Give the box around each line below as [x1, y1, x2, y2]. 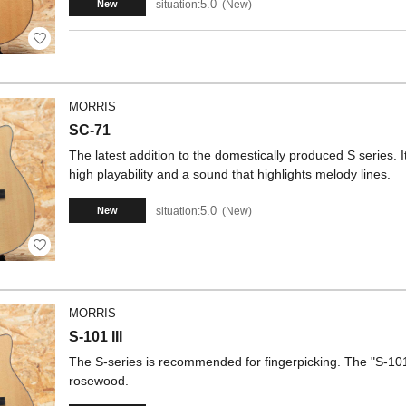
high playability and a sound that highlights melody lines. [69, 167, 391, 181]
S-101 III [69, 329, 122, 344]
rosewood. [69, 373, 129, 388]
